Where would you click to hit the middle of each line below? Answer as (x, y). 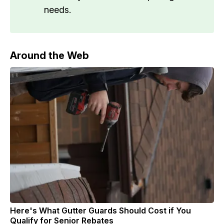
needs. (57, 10)
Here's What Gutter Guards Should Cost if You (100, 211)
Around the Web (49, 56)
